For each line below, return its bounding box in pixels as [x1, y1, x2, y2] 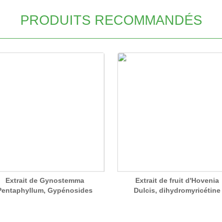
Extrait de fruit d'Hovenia [135, 176, 219, 184]
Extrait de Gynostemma [5, 176, 85, 184]
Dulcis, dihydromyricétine [133, 186, 221, 194]
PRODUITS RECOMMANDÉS [20, 12, 202, 28]
